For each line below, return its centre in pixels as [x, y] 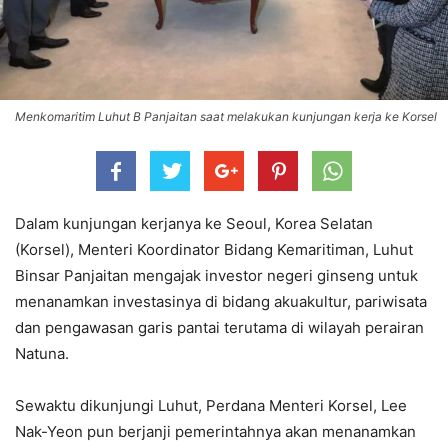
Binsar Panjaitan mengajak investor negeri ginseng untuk [216, 275]
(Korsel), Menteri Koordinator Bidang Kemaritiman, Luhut [214, 249]
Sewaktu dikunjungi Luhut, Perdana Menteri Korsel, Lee [211, 405]
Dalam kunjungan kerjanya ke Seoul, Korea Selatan [194, 223]
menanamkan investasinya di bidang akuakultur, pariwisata [221, 301]
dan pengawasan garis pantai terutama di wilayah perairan [219, 327]
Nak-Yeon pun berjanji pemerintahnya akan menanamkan [215, 431]
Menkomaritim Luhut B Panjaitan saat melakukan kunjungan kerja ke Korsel [226, 116]
